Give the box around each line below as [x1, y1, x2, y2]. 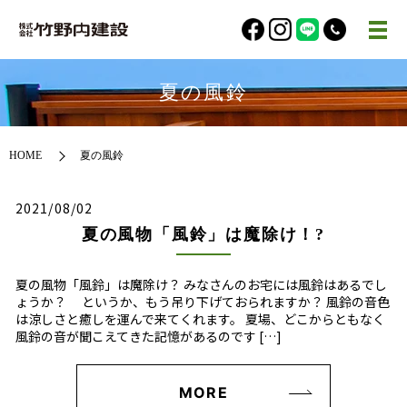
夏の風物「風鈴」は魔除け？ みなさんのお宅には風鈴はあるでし [15, 275, 387, 294]
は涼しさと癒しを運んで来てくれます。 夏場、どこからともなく [15, 310, 385, 329]
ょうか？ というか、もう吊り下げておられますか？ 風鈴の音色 [15, 293, 390, 312]
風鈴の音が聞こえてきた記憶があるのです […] [15, 327, 282, 346]
